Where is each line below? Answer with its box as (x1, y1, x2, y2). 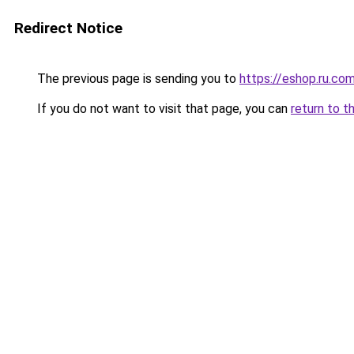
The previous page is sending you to (34, 71, 239, 86)
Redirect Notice (14, 19, 122, 37)
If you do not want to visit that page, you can (34, 101, 291, 116)
